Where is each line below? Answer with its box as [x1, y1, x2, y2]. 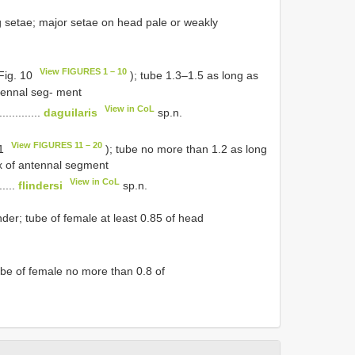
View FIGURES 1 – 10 [40, 67, 128, 77]
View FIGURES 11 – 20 [11, 139, 103, 150]
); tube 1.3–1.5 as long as [127, 68, 259, 82]
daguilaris [44, 105, 97, 119]
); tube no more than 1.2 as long [102, 142, 268, 155]
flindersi [18, 178, 63, 192]
